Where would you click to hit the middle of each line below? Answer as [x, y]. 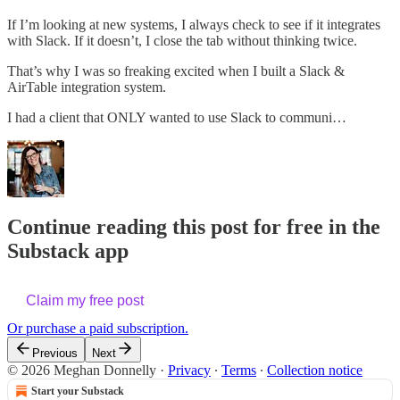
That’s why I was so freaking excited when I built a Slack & [176, 71]
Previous [55, 354]
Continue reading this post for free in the [194, 227]
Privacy [189, 371]
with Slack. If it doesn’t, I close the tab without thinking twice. [182, 41]
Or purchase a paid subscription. [98, 329]
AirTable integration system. [87, 87]
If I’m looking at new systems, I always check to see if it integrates [194, 25]
